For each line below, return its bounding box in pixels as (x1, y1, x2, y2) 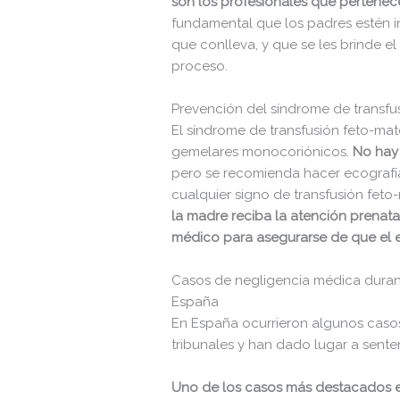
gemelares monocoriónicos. (171, 143, 354, 160)
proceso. (171, 57, 229, 74)
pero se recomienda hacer (171, 164, 341, 181)
